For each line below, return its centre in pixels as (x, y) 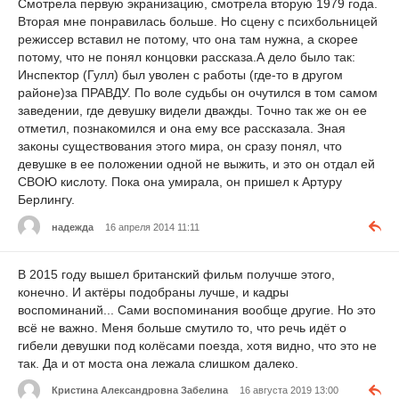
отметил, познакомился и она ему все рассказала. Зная (182, 129)
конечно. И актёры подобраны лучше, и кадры (153, 293)
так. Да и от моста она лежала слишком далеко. (158, 364)
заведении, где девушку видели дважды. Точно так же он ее (192, 111)
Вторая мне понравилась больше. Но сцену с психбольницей (198, 22)
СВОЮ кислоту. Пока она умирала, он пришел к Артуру (180, 182)
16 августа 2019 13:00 (289, 391)
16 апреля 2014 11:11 (152, 227)
